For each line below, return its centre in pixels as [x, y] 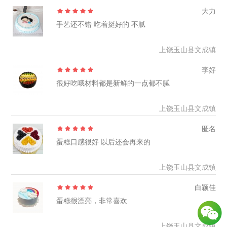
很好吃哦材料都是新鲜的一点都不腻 [113, 83]
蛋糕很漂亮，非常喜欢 [91, 200]
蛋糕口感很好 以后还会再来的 [103, 142]
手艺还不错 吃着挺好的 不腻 [101, 24]
